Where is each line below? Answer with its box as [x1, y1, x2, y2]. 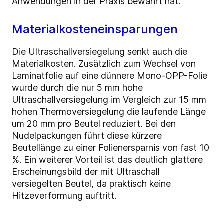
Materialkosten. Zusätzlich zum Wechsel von [12, 58, 196, 69]
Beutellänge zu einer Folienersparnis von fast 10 [12, 142, 209, 153]
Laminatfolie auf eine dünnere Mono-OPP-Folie [12, 70, 207, 81]
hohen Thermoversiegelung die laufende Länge [12, 106, 206, 117]
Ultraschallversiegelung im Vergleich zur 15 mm [12, 94, 206, 105]
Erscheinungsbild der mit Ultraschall [12, 166, 160, 177]
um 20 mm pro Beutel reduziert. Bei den [12, 118, 176, 129]
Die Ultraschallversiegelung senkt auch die [12, 46, 187, 57]
